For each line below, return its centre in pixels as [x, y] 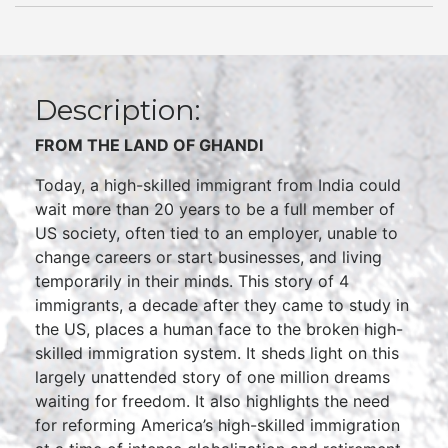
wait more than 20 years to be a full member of [215, 209]
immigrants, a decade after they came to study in [222, 305]
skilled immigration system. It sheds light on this [217, 353]
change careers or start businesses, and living [208, 257]
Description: [117, 110]
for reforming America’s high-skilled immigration [217, 425]
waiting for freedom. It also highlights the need [212, 401]
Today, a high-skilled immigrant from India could [218, 185]
